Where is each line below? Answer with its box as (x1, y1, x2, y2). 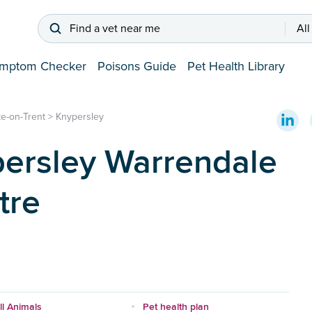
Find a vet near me (70, 22, 160, 36)
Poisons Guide (97, 58, 176, 75)
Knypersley (56, 111, 104, 123)
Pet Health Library (187, 58, 285, 75)
